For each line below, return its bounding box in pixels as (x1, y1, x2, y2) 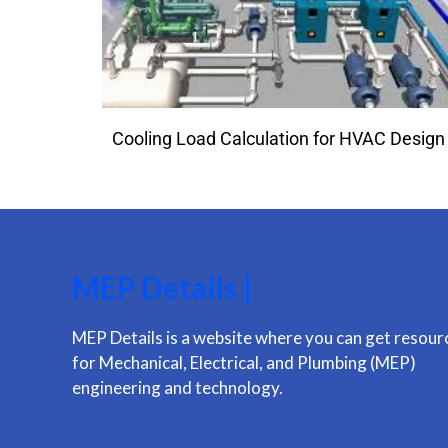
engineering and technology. (72, 376, 283, 398)
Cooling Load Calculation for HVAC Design (112, 127, 446, 149)
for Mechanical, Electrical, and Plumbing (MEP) (72, 351, 416, 373)
